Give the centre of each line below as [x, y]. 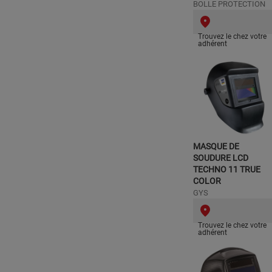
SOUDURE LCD [221, 158]
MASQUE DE [216, 146]
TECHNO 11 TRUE [227, 169]
